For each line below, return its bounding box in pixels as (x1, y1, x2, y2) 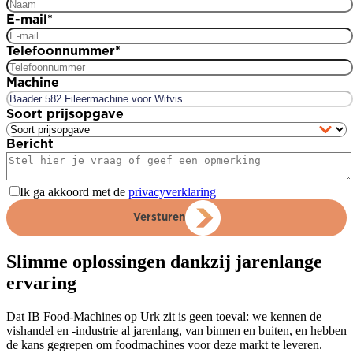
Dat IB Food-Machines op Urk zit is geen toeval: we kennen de (6, 310, 321, 324)
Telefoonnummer (6, 44, 115, 58)
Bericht (6, 137, 54, 150)
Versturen (132, 211, 185, 223)
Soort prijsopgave (6, 107, 124, 121)
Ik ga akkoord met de (20, 184, 128, 199)
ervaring (6, 273, 76, 294)
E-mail (6, 13, 47, 26)
